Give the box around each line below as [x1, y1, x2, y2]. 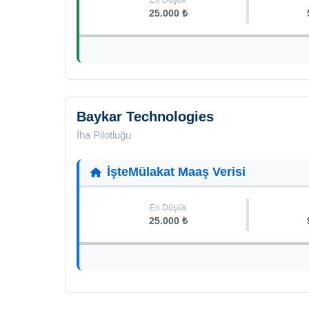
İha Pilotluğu [77, 129, 131, 141]
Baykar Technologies [77, 109, 214, 124]
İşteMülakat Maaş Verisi [107, 165, 246, 179]
